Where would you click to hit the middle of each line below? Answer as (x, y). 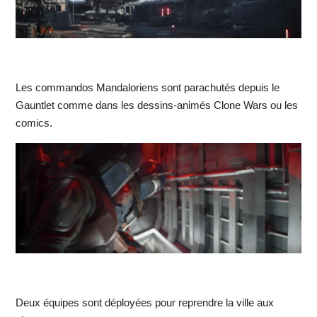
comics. (34, 122)
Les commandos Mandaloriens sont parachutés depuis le (147, 87)
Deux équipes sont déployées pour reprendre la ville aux (144, 303)
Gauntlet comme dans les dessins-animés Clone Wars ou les (156, 105)
